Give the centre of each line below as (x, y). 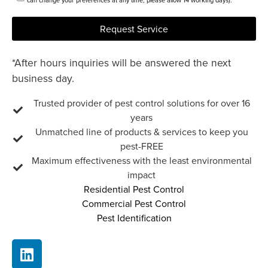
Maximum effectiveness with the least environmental (141, 161)
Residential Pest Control (134, 189)
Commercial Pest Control (134, 204)
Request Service (134, 29)
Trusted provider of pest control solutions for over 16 (141, 103)
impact (141, 175)
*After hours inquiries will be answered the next (121, 63)
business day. (43, 78)
